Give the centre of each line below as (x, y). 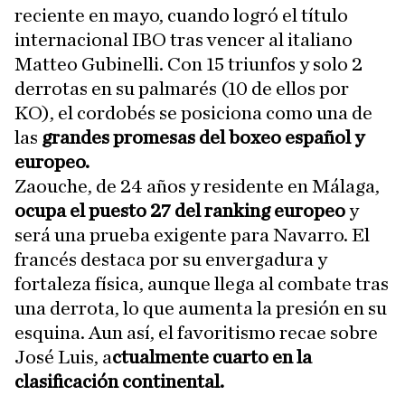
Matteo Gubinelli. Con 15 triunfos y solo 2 (188, 64)
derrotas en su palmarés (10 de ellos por (182, 89)
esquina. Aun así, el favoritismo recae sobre (196, 333)
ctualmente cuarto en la (212, 357)
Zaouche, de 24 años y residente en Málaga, (197, 186)
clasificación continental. (119, 381)
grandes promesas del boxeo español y (203, 137)
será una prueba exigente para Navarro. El (192, 235)
